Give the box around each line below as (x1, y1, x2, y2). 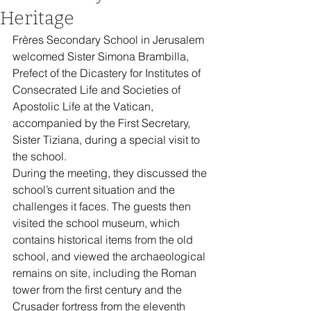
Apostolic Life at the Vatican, (12, 99, 156, 113)
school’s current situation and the (12, 183, 178, 196)
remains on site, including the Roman (12, 266, 199, 280)
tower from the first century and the (12, 283, 185, 296)
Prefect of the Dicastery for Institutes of (12, 66, 203, 80)
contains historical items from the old (12, 233, 196, 246)
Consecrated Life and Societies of (12, 83, 183, 96)
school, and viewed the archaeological (12, 249, 208, 263)
